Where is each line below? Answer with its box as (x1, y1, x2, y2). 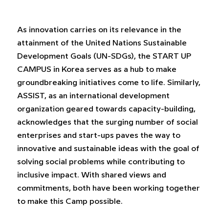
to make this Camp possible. (17, 197, 123, 205)
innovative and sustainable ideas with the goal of (17, 145, 199, 153)
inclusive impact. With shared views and (17, 171, 166, 179)
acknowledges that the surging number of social (17, 118, 198, 126)
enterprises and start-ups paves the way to (17, 131, 180, 139)
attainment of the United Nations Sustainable (17, 39, 187, 47)
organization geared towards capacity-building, (17, 105, 196, 113)
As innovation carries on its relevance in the (17, 26, 181, 34)
